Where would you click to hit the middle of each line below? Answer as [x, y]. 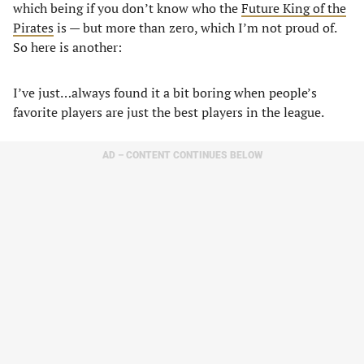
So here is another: [67, 47]
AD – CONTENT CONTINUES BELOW [182, 155]
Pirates [33, 28]
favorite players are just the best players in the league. [170, 112]
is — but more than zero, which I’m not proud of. [195, 28]
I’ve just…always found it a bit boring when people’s [165, 93]
